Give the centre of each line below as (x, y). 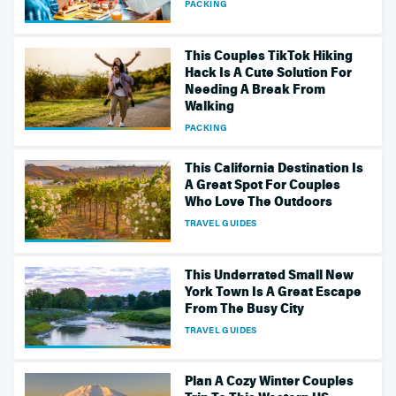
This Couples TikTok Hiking (268, 55)
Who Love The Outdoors (258, 201)
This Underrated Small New (269, 274)
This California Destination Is (274, 168)
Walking (209, 106)
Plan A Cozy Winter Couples (269, 381)
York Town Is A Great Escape (273, 291)
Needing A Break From (255, 89)
